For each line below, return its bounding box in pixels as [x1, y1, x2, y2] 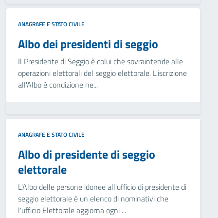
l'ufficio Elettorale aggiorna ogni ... [18, 204, 126, 216]
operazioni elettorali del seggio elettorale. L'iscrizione [18, 67, 187, 79]
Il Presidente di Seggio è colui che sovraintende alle [18, 55, 183, 67]
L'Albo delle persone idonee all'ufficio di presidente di [18, 181, 186, 193]
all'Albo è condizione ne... [18, 79, 98, 91]
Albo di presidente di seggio [18, 145, 155, 163]
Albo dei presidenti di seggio [18, 35, 158, 53]
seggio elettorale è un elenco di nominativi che [18, 193, 168, 204]
